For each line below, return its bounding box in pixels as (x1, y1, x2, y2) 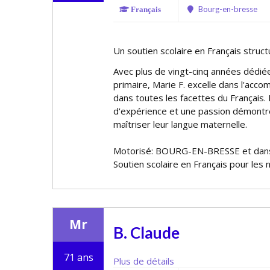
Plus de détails (113, 255, 174, 267)
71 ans (63, 251, 93, 264)
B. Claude (113, 223, 180, 242)
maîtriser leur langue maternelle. (113, 118, 247, 130)
